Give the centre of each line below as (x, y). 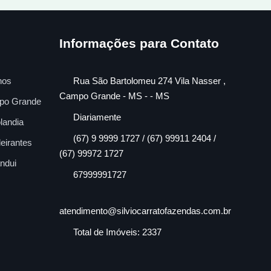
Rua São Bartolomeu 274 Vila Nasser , (148, 80)
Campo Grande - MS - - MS (114, 96)
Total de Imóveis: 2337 (117, 232)
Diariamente (96, 117)
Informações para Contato (139, 43)
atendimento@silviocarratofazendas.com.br (145, 211)
